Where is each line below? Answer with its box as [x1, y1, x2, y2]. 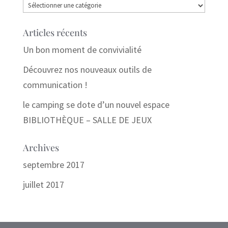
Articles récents [22, 26, 87, 39]
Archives [22, 141, 59, 154]
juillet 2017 [22, 178, 64, 190]
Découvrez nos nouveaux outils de [22, 63, 152, 75]
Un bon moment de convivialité [22, 43, 141, 55]
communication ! [22, 78, 88, 91]
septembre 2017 [22, 158, 84, 170]
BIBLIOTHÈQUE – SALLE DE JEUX [22, 113, 152, 126]
